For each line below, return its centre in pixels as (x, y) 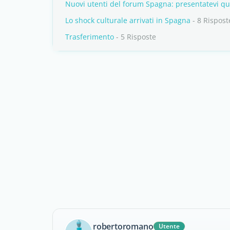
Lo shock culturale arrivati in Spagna (128, 20)
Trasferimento (90, 37)
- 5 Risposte (135, 37)
